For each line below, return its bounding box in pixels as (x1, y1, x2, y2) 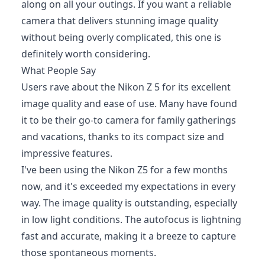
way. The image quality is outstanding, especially (21, 196, 237, 209)
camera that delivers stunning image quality (21, 14, 218, 27)
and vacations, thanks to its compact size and (21, 130, 224, 143)
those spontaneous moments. (21, 245, 156, 259)
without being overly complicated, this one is (21, 30, 221, 44)
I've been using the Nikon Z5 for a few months (21, 163, 228, 176)
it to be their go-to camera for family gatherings (21, 113, 236, 127)
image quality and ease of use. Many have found (21, 96, 237, 110)
